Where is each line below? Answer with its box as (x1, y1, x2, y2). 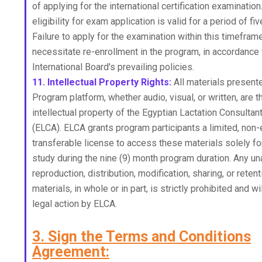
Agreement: (32, 243, 109, 260)
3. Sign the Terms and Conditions (32, 228, 251, 245)
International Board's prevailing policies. (32, 61, 194, 73)
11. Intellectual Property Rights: (32, 77, 171, 88)
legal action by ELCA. (32, 198, 117, 209)
